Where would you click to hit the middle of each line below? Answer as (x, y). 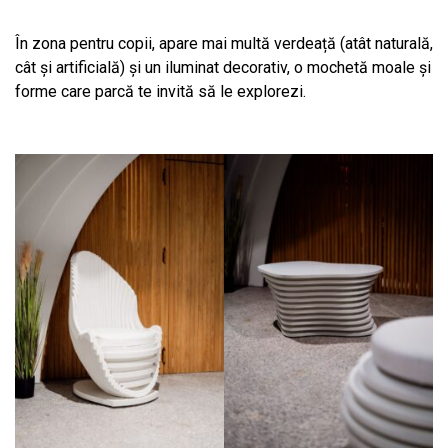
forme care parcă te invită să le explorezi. (160, 91)
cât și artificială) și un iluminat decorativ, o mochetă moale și (223, 67)
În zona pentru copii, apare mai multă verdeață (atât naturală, (224, 43)
